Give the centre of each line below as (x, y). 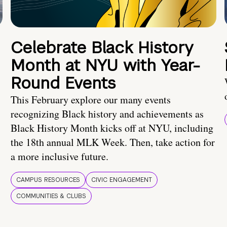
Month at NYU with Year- (105, 65)
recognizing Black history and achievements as (107, 114)
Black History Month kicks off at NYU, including (112, 128)
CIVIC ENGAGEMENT (122, 180)
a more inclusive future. (60, 157)
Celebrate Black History (102, 48)
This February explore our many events (91, 100)
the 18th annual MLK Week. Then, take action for (113, 142)
